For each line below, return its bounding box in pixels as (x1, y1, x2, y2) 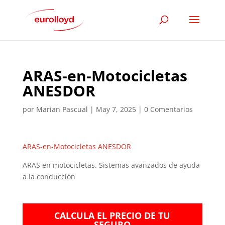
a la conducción (22, 172, 75, 181)
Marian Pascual (36, 104, 88, 114)
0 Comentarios (144, 104, 193, 114)
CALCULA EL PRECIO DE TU (54, 209, 171, 221)
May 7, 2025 (95, 104, 136, 114)
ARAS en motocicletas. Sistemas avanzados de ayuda (22, 160, 200, 170)
